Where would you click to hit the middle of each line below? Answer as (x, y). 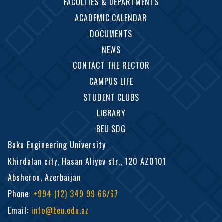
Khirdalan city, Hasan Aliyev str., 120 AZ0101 (87, 161)
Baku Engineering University (57, 144)
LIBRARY (111, 113)
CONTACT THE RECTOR (111, 65)
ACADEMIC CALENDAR (111, 18)
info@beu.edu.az (60, 210)
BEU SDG (111, 129)
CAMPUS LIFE (111, 81)
